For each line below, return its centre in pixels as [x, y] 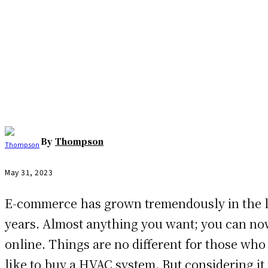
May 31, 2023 [29, 172]
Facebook [47, 61]
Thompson [79, 141]
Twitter [115, 61]
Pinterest [181, 61]
